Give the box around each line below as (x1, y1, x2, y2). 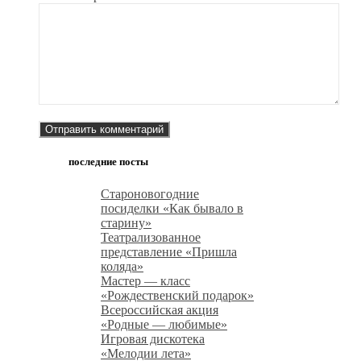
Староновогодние (101, 186, 199, 201)
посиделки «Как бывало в (101, 201, 243, 215)
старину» (101, 215, 151, 230)
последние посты (68, 156, 148, 168)
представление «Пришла (101, 244, 237, 259)
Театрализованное (101, 230, 201, 244)
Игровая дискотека (101, 331, 205, 346)
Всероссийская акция (101, 302, 218, 317)
